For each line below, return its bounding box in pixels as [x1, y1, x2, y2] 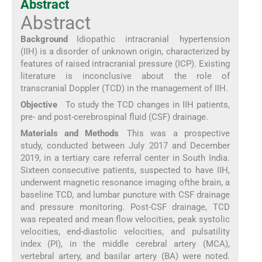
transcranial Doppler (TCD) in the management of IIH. [20, 82, 228, 94]
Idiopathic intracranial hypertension [67, 33, 230, 44]
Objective [20, 99, 57, 110]
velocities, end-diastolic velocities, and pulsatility [20, 226, 230, 237]
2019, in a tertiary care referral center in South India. [20, 153, 230, 164]
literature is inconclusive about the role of [20, 70, 230, 81]
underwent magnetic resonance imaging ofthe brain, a [20, 177, 230, 188]
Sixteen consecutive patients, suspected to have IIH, [20, 165, 230, 176]
